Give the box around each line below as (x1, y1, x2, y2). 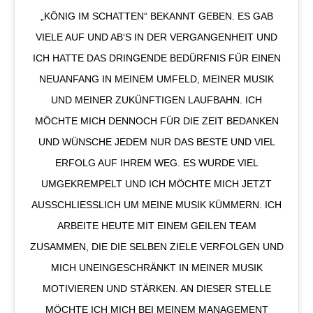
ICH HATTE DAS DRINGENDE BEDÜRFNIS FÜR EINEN (32, 52, 281, 64)
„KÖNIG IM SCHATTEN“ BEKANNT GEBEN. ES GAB (40, 10, 273, 22)
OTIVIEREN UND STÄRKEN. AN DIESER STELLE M (42, 283, 271, 295)
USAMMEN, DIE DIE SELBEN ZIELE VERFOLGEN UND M (29, 241, 284, 253)
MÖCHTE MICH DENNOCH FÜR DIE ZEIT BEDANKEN (34, 115, 279, 127)
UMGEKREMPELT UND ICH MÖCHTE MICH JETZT (41, 178, 272, 190)
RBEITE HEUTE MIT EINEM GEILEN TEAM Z (57, 220, 256, 232)
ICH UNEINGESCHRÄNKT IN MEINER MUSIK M (50, 262, 263, 274)
